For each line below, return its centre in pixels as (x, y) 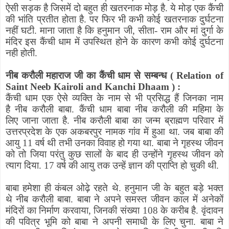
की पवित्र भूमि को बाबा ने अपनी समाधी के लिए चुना (100, 222)
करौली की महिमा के (188, 109)
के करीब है (178, 211)
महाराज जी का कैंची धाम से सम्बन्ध (106, 76)
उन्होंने (153, 154)
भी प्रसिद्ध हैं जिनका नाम (179, 98)
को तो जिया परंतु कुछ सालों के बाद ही (72, 154)
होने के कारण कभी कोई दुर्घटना (169, 42)
